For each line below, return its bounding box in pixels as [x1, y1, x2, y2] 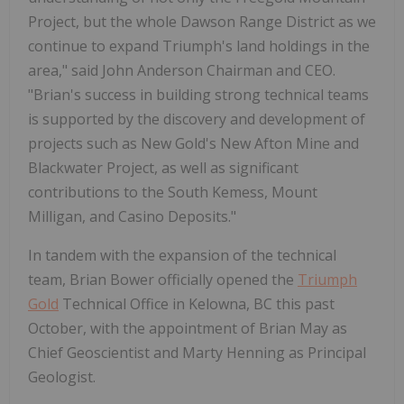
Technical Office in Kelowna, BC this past [59, 293, 335, 314]
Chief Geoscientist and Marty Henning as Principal [28, 342, 366, 363]
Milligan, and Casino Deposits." [28, 206, 236, 226]
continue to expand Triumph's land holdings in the [28, 35, 370, 56]
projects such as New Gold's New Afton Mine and [28, 133, 359, 153]
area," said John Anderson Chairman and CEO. [28, 60, 335, 80]
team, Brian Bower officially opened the [28, 269, 298, 289]
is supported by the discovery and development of [28, 108, 365, 129]
